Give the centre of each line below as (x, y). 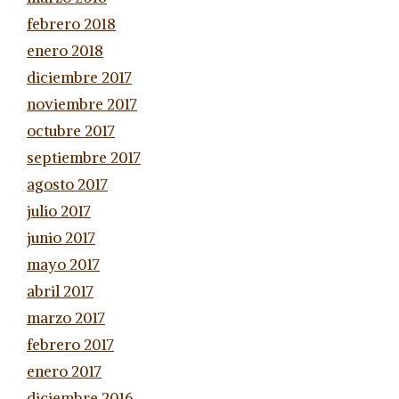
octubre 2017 (71, 130)
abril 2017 (60, 291)
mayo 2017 (63, 264)
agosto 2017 (67, 184)
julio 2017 (59, 211)
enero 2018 (65, 50)
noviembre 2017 (82, 104)
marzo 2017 (66, 318)
